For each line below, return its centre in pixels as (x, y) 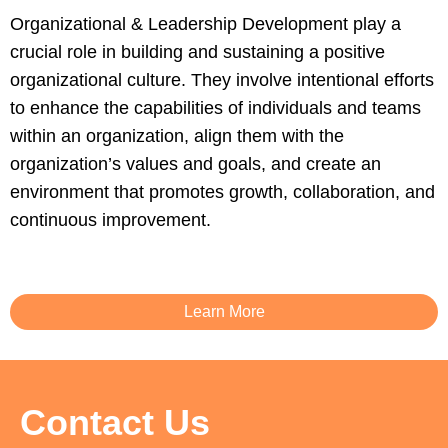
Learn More (224, 311)
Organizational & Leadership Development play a (205, 23)
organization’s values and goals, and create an (195, 163)
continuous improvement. (110, 219)
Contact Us (115, 422)
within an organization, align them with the (177, 135)
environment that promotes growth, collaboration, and (222, 191)
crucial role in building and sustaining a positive (197, 51)
